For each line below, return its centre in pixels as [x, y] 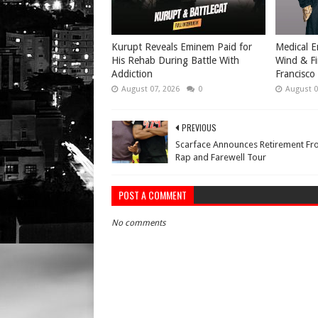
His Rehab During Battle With [175, 60]
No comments [138, 223]
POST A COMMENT [153, 194]
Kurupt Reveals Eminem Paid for [182, 46]
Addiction [132, 73]
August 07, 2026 [150, 89]
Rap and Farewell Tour [221, 157]
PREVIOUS [199, 127]
